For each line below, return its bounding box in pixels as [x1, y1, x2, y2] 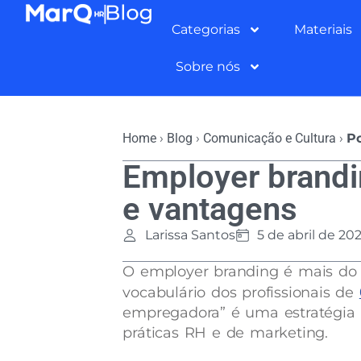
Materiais [293, 21, 352, 37]
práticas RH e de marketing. [122, 324, 328, 342]
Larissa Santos [144, 227, 235, 243]
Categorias [171, 21, 240, 37]
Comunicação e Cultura [203, 131, 337, 146]
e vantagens [122, 190, 298, 228]
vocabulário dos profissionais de [122, 284, 359, 301]
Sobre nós [176, 58, 241, 74]
